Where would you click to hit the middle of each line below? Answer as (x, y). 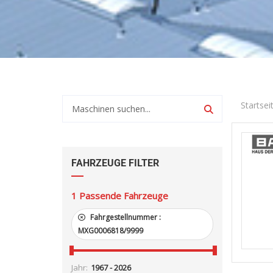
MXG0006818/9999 (111, 231)
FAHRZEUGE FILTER (115, 163)
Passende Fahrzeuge (124, 196)
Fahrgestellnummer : (125, 217)
